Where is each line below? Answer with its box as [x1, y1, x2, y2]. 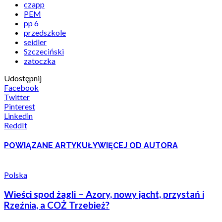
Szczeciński [24, 47, 64, 56]
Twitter [4, 92, 30, 102]
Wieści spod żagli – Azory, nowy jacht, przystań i [4, 188, 204, 200]
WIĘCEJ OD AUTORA [98, 140, 178, 150]
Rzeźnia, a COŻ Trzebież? [4, 199, 110, 211]
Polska [4, 169, 27, 179]
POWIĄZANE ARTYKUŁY [4, 140, 98, 150]
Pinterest [4, 102, 35, 111]
